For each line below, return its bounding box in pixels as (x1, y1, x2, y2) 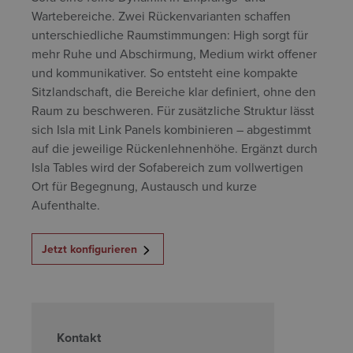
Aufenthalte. (32, 196, 100, 214)
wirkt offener (244, 45, 317, 63)
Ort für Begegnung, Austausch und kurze (32, 177, 257, 195)
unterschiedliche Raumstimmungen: (32, 26, 233, 44)
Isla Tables (32, 158, 87, 176)
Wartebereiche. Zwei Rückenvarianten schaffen (32, 7, 291, 25)
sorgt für (259, 26, 308, 44)
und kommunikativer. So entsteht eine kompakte (32, 64, 298, 82)
